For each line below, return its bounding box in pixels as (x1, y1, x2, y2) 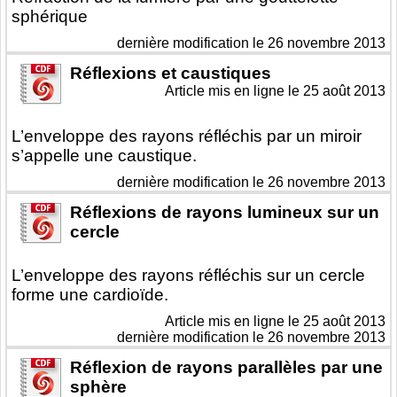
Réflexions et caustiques (70, 64, 271, 83)
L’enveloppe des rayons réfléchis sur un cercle (12, 266, 365, 285)
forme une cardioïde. (12, 285, 168, 305)
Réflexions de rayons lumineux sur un (70, 203, 379, 222)
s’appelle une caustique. (12, 146, 197, 166)
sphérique (12, 7, 88, 27)
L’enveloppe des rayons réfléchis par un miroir (12, 127, 362, 146)
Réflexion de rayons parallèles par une (70, 358, 383, 378)
